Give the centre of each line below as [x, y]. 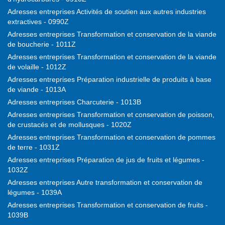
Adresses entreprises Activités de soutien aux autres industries [107, 12]
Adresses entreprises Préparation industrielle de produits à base [109, 80]
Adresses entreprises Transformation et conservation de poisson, [111, 115]
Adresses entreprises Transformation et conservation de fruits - [108, 205]
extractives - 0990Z [38, 22]
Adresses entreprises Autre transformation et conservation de [105, 183]
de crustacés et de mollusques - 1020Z [70, 125]
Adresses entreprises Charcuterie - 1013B [74, 102]
